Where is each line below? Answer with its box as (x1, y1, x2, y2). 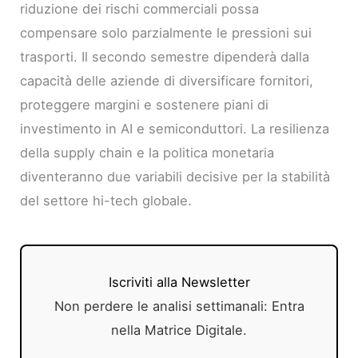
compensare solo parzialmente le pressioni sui (20, 25, 312, 42)
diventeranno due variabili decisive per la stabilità (20, 169, 331, 185)
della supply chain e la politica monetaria (20, 145, 275, 161)
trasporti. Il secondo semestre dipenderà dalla (20, 49, 310, 66)
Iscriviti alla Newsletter (108, 274, 250, 291)
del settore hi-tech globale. (20, 193, 193, 209)
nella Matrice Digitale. (111, 322, 247, 339)
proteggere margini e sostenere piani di (20, 97, 269, 113)
